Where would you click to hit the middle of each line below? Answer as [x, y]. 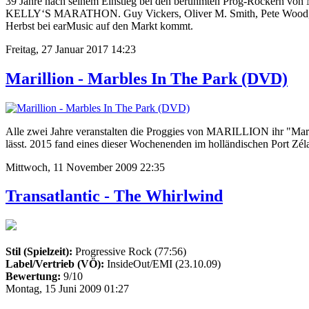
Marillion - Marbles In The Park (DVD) [147, 78]
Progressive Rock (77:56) [131, 252]
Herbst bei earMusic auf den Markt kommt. [99, 26]
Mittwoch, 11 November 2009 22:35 [85, 167]
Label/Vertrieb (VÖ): [56, 264]
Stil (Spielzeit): [40, 252]
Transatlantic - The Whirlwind [114, 196]
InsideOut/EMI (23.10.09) [164, 264]
